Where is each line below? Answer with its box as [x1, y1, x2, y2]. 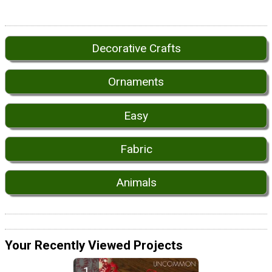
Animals [115, 175, 157, 190]
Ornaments [108, 75, 164, 89]
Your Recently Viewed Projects [5, 237, 183, 253]
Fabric [120, 142, 152, 157]
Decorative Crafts [91, 41, 181, 55]
